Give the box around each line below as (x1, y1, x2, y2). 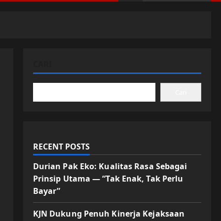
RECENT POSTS (33, 141, 90, 152)
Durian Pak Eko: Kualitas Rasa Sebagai (33, 160, 187, 172)
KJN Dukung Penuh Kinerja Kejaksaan (33, 208, 185, 219)
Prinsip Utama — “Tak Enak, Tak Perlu (33, 173, 184, 184)
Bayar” (33, 185, 61, 196)
